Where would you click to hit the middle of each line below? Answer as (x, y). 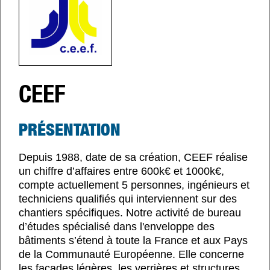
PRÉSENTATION (70, 128)
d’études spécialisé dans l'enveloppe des (117, 226)
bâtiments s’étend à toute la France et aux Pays (133, 240)
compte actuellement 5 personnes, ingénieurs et (134, 185)
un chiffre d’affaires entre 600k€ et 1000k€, (121, 171)
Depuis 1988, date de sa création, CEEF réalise (133, 157)
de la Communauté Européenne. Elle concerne (131, 254)
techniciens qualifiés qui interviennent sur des (128, 199)
